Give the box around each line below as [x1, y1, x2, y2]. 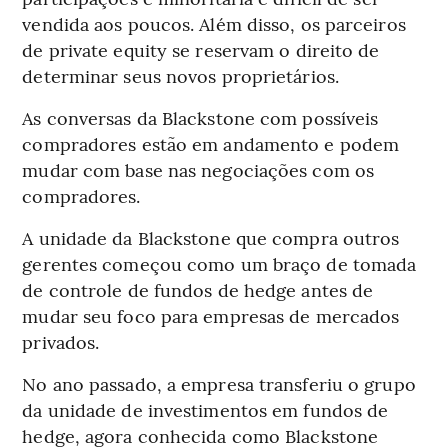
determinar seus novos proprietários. [22, 63, 339, 89]
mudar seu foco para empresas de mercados [22, 303, 400, 329]
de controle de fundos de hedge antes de [22, 277, 374, 303]
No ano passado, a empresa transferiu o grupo [22, 371, 416, 397]
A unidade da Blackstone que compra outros [22, 225, 400, 251]
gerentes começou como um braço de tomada [22, 251, 417, 277]
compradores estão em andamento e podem [22, 131, 400, 157]
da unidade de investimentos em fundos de [22, 397, 389, 423]
